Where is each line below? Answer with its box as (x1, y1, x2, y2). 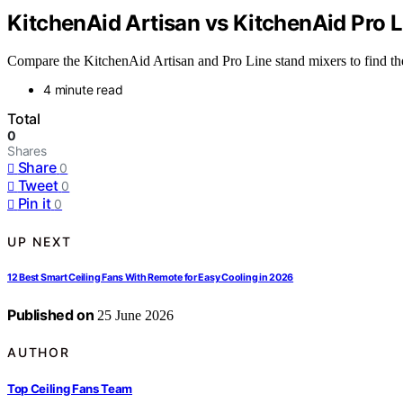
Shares (7, 143, 47, 159)
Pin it (17, 194, 51, 213)
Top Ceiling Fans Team (7, 381, 133, 396)
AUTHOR (7, 345, 70, 361)
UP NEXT (7, 233, 72, 249)
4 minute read (43, 82, 123, 98)
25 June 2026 (94, 307, 175, 323)
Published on (7, 305, 94, 324)
